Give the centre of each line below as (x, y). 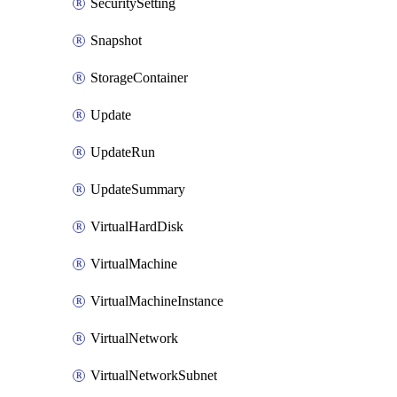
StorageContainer (139, 78)
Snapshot (116, 40)
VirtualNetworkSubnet (154, 375)
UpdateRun (123, 152)
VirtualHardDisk (137, 226)
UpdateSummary (138, 189)
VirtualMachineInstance (157, 301)
